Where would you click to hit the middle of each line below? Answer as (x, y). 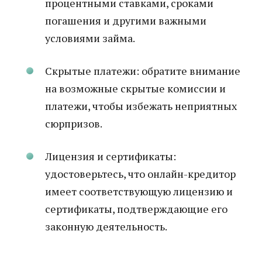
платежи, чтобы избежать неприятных (141, 106)
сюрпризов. (74, 123)
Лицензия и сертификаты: (111, 156)
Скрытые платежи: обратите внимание (143, 71)
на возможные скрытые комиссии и (135, 88)
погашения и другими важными (126, 20)
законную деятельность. (106, 226)
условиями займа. (90, 38)
